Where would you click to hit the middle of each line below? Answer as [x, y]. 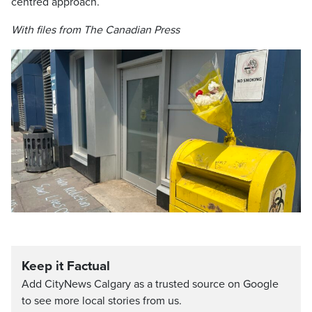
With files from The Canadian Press [95, 30]
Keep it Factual [66, 266]
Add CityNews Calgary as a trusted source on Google [150, 284]
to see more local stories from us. [102, 301]
